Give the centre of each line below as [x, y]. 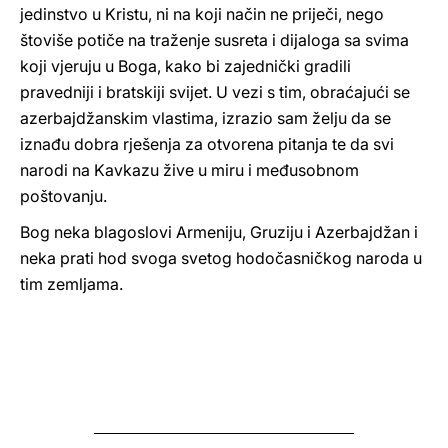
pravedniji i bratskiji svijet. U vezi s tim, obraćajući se [215, 92]
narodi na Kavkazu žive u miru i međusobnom [189, 170]
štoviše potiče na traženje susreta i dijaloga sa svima [214, 40]
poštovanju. [63, 196]
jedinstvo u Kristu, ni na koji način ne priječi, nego [202, 14]
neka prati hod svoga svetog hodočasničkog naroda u [221, 258]
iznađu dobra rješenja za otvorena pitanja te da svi [207, 144]
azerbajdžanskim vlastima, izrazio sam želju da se [205, 118]
